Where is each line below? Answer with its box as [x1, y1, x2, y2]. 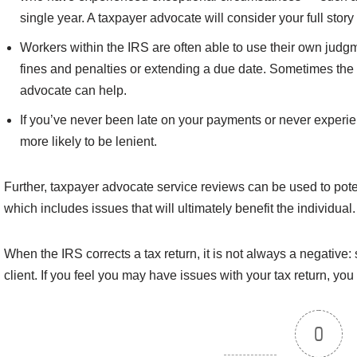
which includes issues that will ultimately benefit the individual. [4, 202, 355, 216]
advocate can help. [20, 84, 127, 98]
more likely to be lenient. [20, 135, 157, 149]
